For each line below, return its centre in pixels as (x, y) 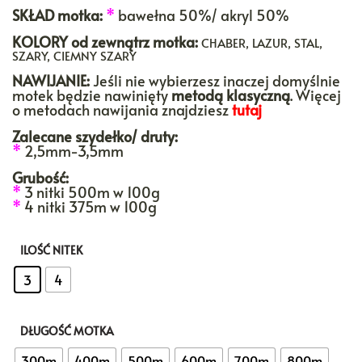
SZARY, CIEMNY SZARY (74, 56)
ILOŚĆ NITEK (52, 250)
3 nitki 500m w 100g (90, 192)
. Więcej (316, 95)
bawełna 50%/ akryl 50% (202, 15)
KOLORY (40, 42)
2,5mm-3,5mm (72, 151)
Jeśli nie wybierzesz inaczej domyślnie (215, 81)
